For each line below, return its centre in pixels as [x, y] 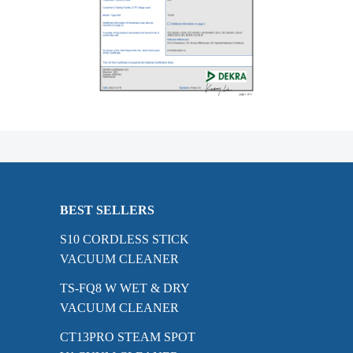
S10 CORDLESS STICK [124, 240]
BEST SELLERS [107, 210]
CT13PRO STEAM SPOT [128, 337]
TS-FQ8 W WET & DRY [124, 288]
